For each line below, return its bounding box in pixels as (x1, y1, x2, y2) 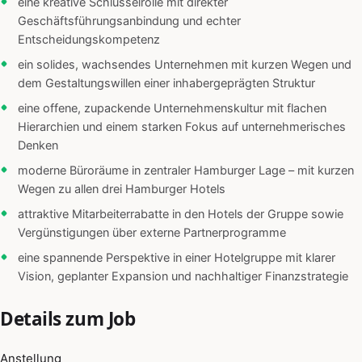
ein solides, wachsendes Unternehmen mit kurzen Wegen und (18, 57, 351, 73)
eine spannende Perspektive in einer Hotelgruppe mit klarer (18, 250, 335, 266)
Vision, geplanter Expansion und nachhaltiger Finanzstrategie (18, 269, 348, 284)
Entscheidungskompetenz (18, 32, 160, 48)
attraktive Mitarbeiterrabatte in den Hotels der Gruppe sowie (18, 207, 343, 222)
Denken (18, 138, 58, 154)
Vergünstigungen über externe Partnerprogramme (18, 225, 286, 241)
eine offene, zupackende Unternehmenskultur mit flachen (18, 101, 326, 116)
